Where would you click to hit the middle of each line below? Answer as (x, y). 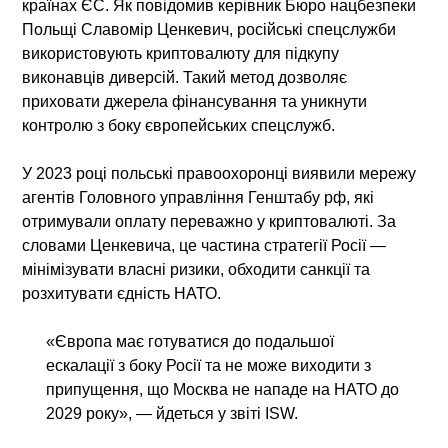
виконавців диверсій (99, 77)
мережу (388, 173)
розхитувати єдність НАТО (120, 293)
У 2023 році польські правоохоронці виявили (191, 173)
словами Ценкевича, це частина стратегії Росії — (204, 245)
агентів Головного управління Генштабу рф (184, 197)
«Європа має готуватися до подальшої (190, 341)
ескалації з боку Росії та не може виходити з (209, 365)
